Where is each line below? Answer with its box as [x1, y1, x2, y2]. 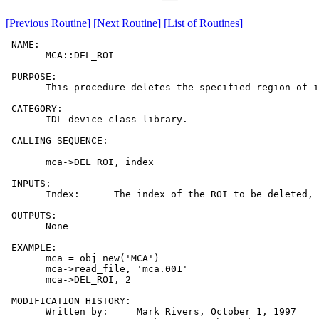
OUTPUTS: [6, 210, 57, 221]
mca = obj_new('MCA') [6, 253, 159, 264]
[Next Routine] [93, 17, 161, 30]
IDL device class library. [6, 114, 188, 125]
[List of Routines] [164, 17, 243, 30]
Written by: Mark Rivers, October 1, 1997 [6, 306, 296, 318]
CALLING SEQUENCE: [6, 135, 108, 147]
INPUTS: [6, 178, 51, 189]
